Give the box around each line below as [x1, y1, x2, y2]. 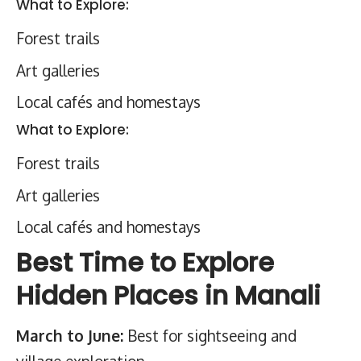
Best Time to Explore [16, 243, 274, 280]
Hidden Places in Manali [16, 276, 321, 313]
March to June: [16, 326, 123, 345]
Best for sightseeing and [123, 326, 297, 345]
